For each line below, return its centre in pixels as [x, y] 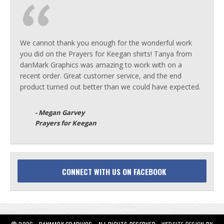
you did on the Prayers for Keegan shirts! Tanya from [106, 54]
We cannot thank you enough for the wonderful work [106, 43]
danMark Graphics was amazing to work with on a [101, 65]
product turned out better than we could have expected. [110, 87]
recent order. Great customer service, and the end [101, 76]
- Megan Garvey [60, 112]
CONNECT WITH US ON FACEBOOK [114, 171]
